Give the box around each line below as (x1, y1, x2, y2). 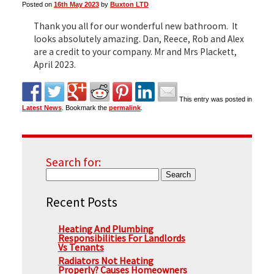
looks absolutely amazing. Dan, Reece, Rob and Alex (33, 32, 244, 45)
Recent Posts (45, 194, 117, 211)
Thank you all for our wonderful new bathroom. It (33, 20, 238, 32)
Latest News (21, 104, 62, 112)
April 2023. (33, 58, 76, 70)
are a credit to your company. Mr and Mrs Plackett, (33, 45, 237, 57)
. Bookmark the (61, 104, 109, 112)
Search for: (45, 155, 101, 170)
